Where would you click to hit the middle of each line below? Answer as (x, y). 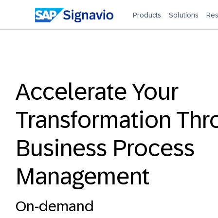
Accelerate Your (97, 92)
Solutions (184, 15)
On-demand (55, 206)
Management (83, 176)
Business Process (105, 148)
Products (147, 15)
